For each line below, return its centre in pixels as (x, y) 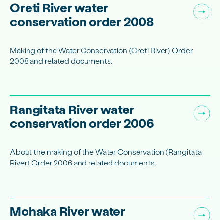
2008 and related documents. (61, 61)
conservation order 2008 (82, 21)
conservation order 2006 (82, 123)
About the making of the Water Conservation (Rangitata (106, 152)
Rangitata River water (72, 109)
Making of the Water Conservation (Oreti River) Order (101, 50)
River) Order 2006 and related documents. (83, 163)
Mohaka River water (68, 211)
